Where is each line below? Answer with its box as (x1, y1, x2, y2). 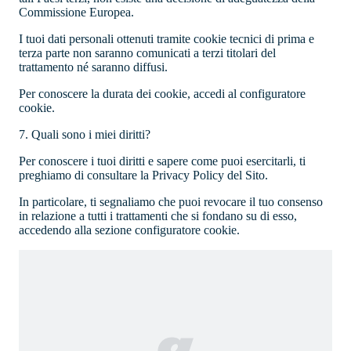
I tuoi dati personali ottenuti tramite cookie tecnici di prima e (19, 32, 314, 46)
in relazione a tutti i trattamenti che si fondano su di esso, (19, 209, 297, 223)
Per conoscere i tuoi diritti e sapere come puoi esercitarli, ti (19, 154, 306, 168)
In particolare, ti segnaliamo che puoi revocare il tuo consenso (19, 195, 323, 209)
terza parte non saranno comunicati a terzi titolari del (19, 46, 276, 60)
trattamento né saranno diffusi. (19, 60, 168, 74)
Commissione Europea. (19, 5, 134, 20)
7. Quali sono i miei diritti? (19, 128, 150, 142)
